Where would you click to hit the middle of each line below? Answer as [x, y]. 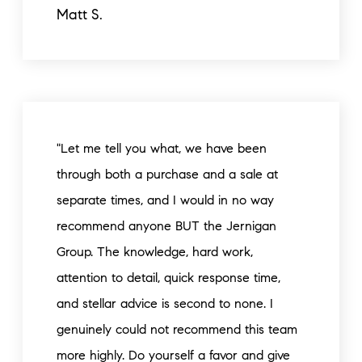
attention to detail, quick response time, [168, 278]
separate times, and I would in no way [165, 200]
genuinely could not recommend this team [177, 329]
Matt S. [80, 15]
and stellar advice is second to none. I [165, 303]
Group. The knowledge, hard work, [155, 252]
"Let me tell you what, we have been [162, 148]
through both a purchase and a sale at [167, 174]
